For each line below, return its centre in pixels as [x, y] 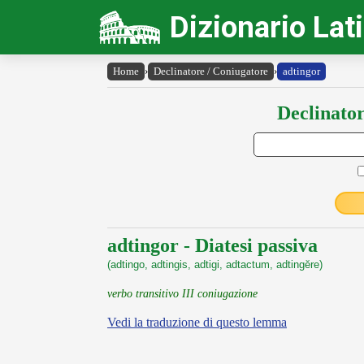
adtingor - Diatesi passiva [212, 245]
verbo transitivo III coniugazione [182, 293]
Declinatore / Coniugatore [211, 71]
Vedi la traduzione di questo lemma [197, 322]
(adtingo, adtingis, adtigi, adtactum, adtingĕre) [215, 264]
